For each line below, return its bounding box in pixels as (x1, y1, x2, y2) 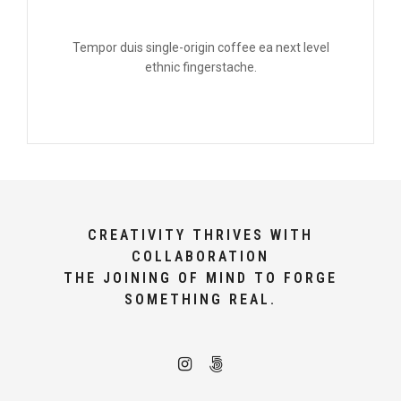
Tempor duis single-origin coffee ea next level (72, 40, 329, 55)
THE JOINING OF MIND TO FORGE (64, 269, 337, 287)
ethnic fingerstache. (144, 60, 257, 75)
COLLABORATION (132, 248, 269, 266)
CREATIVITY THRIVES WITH (88, 226, 313, 244)
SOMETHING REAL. (124, 291, 277, 309)
